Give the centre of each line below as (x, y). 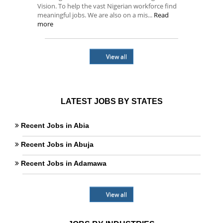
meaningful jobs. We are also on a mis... (96, 15)
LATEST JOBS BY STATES (111, 101)
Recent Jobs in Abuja (57, 144)
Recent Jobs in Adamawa (64, 163)
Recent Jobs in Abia (55, 125)
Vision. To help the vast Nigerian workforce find (107, 6)
